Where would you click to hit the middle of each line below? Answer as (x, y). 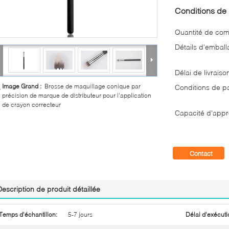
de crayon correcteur (31, 105)
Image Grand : (23, 86)
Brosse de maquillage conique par (93, 86)
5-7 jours (80, 214)
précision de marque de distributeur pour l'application (77, 95)
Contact (201, 153)
